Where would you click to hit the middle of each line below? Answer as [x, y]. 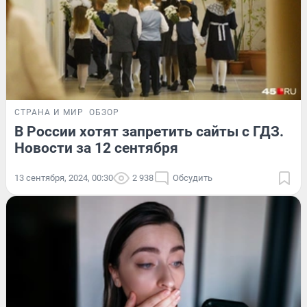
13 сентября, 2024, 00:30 [64, 177]
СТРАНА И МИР [49, 112]
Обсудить [193, 177]
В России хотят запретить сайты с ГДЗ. [149, 131]
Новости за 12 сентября [96, 148]
